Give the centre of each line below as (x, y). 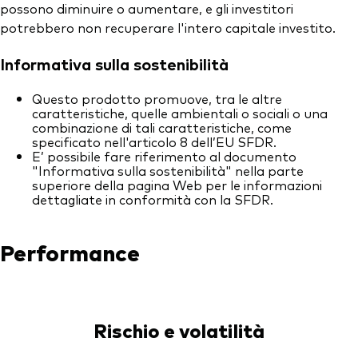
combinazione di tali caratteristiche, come (162, 127)
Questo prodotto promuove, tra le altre (157, 99)
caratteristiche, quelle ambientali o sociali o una (180, 113)
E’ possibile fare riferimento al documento (164, 156)
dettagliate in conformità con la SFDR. (153, 199)
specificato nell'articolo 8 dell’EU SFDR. (154, 142)
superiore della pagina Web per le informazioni (177, 185)
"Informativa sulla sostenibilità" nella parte (168, 171)
